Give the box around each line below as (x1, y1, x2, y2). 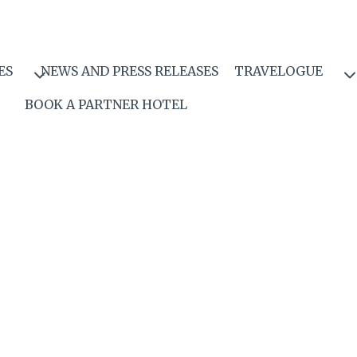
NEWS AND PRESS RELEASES (41, 63, 219, 80)
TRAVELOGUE (233, 63, 323, 80)
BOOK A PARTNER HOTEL (25, 96, 188, 112)
